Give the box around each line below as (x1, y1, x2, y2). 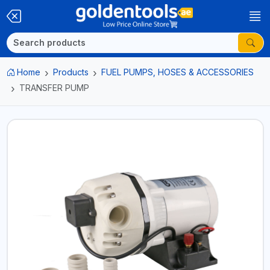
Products (53, 67, 89, 77)
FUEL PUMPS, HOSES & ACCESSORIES (101, 67, 254, 77)
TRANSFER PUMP (19, 83, 89, 93)
